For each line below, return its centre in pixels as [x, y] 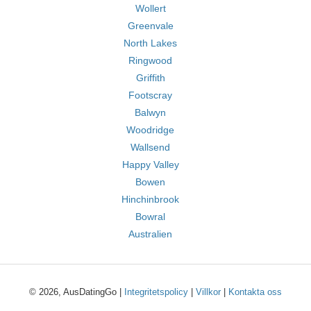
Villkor [208, 292]
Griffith [150, 78]
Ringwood [150, 60]
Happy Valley [150, 165]
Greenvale [150, 26]
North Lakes [150, 43]
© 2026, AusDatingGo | [77, 292]
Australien [150, 234]
